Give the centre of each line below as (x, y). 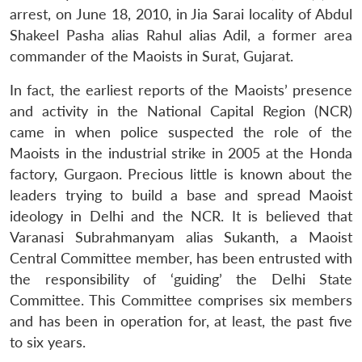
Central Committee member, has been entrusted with (181, 258)
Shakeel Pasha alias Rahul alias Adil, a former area (181, 35)
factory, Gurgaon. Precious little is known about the (181, 174)
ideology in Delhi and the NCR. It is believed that (181, 216)
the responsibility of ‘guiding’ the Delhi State (181, 279)
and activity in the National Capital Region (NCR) (181, 111)
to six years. (48, 342)
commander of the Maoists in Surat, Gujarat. (152, 56)
